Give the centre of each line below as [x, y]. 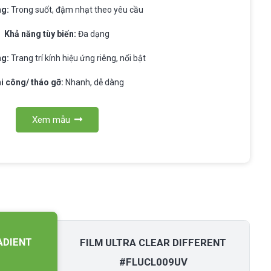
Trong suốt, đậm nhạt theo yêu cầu [76, 9]
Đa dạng [93, 34]
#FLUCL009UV [153, 262]
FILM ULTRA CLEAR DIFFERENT [153, 243]
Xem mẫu [51, 119]
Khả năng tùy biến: [41, 34]
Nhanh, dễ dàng [93, 82]
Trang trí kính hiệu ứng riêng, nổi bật [78, 58]
